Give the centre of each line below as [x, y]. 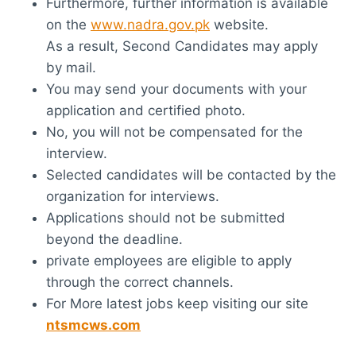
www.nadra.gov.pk [150, 24]
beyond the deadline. [114, 239]
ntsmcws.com [93, 325]
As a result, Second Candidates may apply [182, 46]
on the [68, 24]
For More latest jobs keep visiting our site [177, 303]
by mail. [71, 67]
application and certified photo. [146, 110]
